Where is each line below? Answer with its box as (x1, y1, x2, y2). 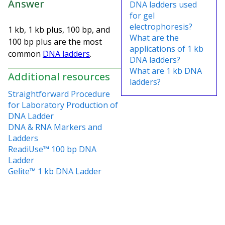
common (8, 48, 43, 59)
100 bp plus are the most (8, 36, 102, 47)
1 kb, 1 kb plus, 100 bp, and (8, 24, 110, 35)
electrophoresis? (130, 21, 192, 32)
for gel (130, 10, 155, 21)
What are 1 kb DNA (130, 65, 202, 76)
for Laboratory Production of (8, 99, 118, 110)
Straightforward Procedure (8, 88, 110, 99)
